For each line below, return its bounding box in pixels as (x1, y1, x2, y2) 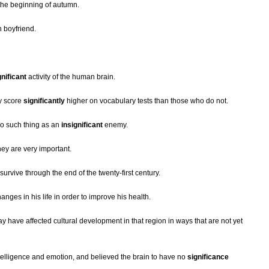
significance (187, 253, 229, 262)
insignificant (61, 121, 103, 130)
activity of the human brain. (26, 73, 115, 82)
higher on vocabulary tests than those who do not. (65, 97, 228, 106)
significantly (23, 97, 65, 106)
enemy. (103, 121, 128, 130)
